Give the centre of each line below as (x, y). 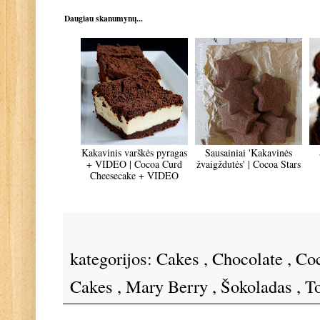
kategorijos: (113, 259)
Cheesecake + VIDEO (134, 176)
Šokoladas (259, 286)
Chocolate (250, 259)
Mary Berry (169, 286)
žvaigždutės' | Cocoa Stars (248, 164)
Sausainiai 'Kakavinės (248, 153)
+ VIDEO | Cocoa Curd (134, 164)
